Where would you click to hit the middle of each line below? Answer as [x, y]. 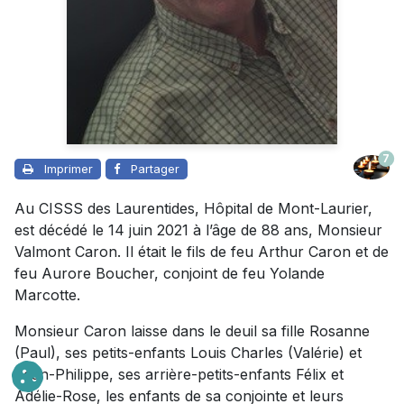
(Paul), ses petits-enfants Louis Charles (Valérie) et [188, 352]
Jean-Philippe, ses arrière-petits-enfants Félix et [179, 374]
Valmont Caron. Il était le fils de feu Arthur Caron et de [202, 251]
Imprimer [69, 168]
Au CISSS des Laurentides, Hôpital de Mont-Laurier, [193, 208]
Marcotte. [50, 294]
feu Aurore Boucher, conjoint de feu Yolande [170, 273]
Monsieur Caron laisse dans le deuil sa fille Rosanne [192, 331]
